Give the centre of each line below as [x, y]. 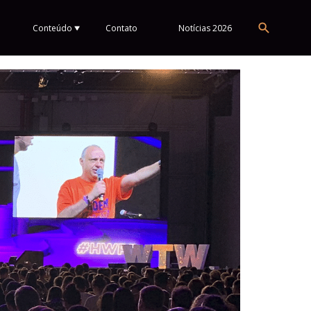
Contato [122, 28]
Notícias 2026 [205, 28]
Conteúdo [53, 28]
